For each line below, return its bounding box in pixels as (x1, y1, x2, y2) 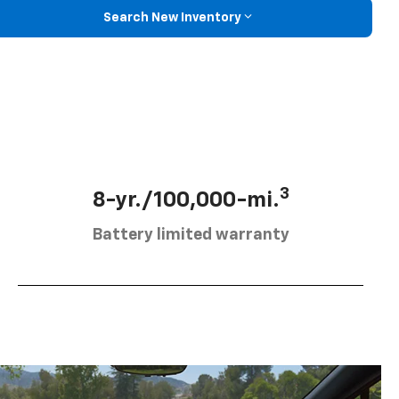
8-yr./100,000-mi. (92, 190, 280, 212)
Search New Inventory (102, 11, 241, 24)
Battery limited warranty (92, 227, 289, 244)
